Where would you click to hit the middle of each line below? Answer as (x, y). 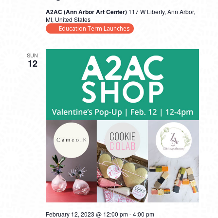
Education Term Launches (94, 28)
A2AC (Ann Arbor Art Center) (87, 12)
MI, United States (68, 19)
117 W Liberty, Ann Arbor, (162, 11)
